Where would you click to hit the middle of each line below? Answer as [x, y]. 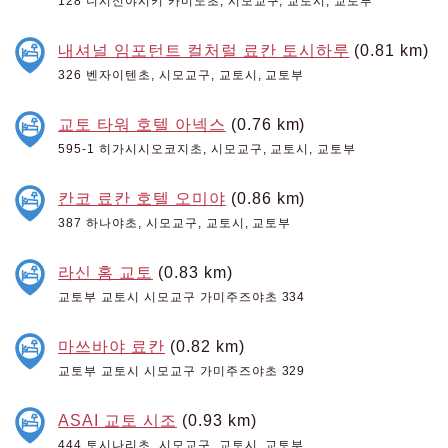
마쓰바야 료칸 [111, 345]
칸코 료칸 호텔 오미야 [142, 197]
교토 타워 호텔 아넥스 [142, 123]
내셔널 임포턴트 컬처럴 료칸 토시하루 [204, 49]
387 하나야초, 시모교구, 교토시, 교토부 [175, 222]
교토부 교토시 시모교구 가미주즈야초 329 [182, 370]
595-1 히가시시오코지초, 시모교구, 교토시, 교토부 [207, 148]
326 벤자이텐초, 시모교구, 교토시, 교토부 [181, 74]
